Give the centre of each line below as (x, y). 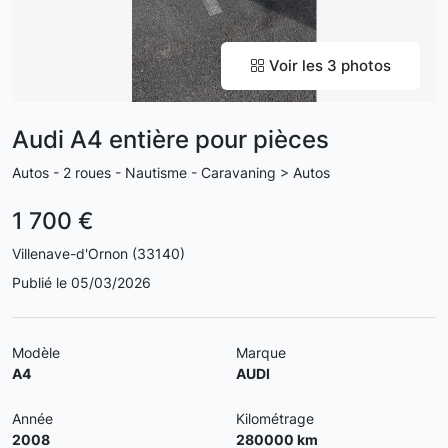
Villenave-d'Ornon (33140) (98, 253)
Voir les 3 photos (328, 65)
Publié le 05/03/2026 (81, 282)
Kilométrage (275, 418)
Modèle (36, 352)
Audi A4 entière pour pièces (170, 139)
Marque (261, 352)
